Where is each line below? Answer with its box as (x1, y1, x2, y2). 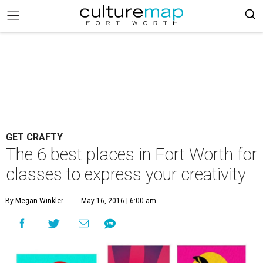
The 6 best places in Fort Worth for (6, 144, 257, 164)
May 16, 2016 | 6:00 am (81, 197, 156, 205)
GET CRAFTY (6, 131, 63, 143)
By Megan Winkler (5, 197, 63, 205)
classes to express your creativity (6, 164, 246, 184)
